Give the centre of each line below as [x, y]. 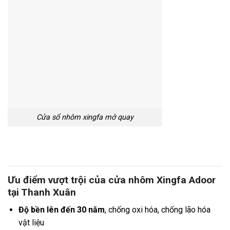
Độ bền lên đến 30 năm [61, 210]
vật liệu [31, 223]
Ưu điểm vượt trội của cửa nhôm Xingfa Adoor [112, 180]
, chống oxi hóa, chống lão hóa [157, 210]
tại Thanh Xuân [42, 192]
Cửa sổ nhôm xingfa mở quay [85, 117]
